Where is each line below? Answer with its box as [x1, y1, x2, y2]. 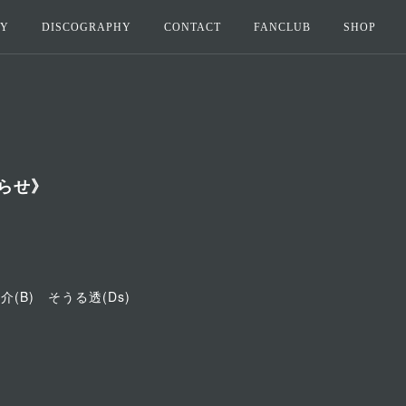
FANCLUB [254, 21, 311, 34]
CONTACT [164, 21, 221, 34]
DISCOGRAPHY [42, 21, 131, 34]
